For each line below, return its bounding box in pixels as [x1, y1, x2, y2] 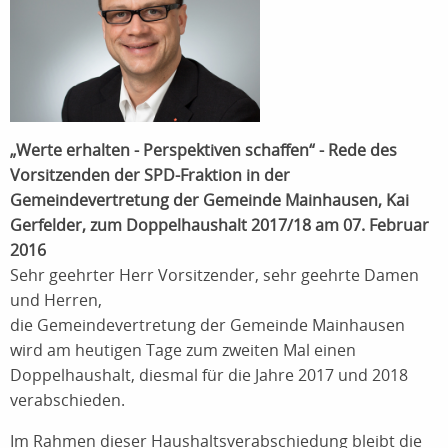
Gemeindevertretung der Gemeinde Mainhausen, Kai [10, 188, 409, 211]
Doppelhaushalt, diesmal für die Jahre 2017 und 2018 [10, 363, 408, 386]
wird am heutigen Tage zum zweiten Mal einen [10, 338, 356, 361]
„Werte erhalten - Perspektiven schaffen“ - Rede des [10, 138, 397, 161]
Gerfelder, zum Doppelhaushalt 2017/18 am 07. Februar [10, 213, 429, 236]
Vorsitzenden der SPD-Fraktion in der [10, 163, 290, 186]
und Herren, [10, 288, 102, 311]
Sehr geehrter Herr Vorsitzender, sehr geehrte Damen [10, 263, 419, 286]
